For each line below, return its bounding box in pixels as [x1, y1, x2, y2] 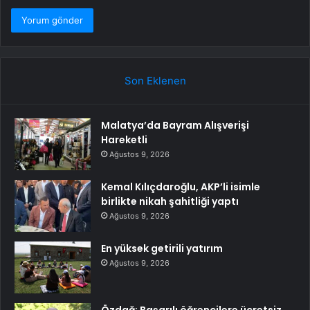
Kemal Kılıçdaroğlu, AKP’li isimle [101, 179, 260, 194]
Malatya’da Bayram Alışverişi [101, 118, 249, 132]
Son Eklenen [124, 73, 186, 87]
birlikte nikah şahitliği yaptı [101, 194, 239, 208]
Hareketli [101, 132, 147, 147]
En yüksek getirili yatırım [101, 241, 223, 255]
